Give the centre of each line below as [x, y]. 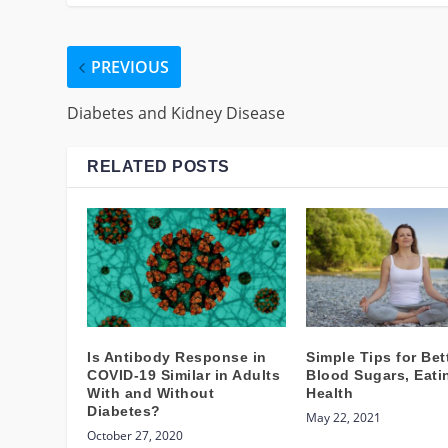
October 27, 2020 [135, 435]
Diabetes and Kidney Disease [176, 113]
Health [329, 392]
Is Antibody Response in [177, 356]
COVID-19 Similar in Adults [184, 374]
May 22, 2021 [343, 417]
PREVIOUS [130, 67]
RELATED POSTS [158, 167]
